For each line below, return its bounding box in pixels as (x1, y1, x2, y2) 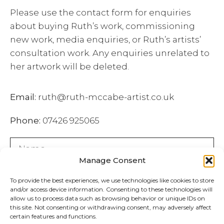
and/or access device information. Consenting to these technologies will (10, 185, 212, 193)
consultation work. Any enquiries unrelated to (10, 47, 209, 58)
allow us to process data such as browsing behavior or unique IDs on (10, 194, 205, 202)
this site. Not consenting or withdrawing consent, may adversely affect (10, 203, 211, 211)
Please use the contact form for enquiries (10, 7, 191, 17)
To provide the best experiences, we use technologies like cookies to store (10, 176, 214, 184)
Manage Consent (78, 155, 145, 165)
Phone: (10, 115, 40, 126)
